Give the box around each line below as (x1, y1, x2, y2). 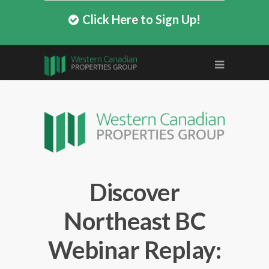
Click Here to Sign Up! (79, 12, 201, 26)
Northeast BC (64, 207, 205, 236)
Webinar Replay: (47, 235, 222, 265)
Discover (89, 178, 180, 207)
